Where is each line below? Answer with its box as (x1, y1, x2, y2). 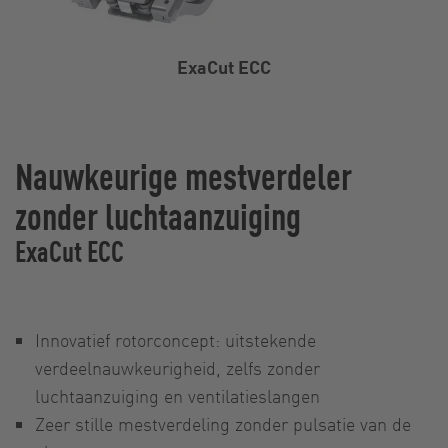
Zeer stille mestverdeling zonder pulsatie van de (35, 411, 411, 435)
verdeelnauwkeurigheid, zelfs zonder (35, 355, 320, 379)
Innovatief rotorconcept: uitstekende (35, 327, 316, 351)
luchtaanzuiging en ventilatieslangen (35, 383, 320, 407)
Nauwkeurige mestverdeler (15, 150, 352, 199)
